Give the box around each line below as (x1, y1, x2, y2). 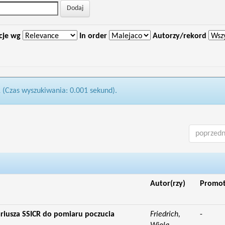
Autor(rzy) (150, 180, 185, 188)
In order (79, 32, 107, 40)
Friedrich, (150, 210, 180, 218)
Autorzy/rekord (152, 32, 206, 40)
